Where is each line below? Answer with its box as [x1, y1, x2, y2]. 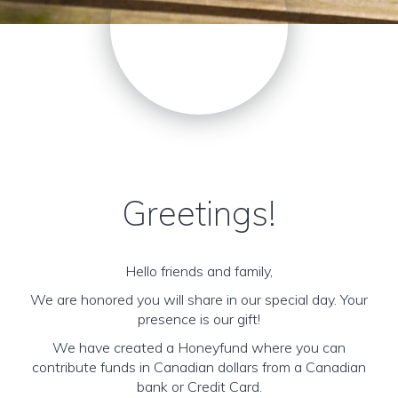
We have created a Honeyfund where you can [52, 338, 346, 356]
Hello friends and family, [125, 262, 273, 280]
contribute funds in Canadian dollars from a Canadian [32, 358, 366, 376]
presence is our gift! [138, 310, 260, 328]
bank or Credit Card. [136, 378, 262, 395]
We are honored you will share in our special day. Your [30, 291, 368, 308]
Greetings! [122, 192, 276, 235]
